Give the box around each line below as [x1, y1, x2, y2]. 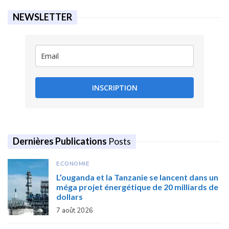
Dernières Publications [13, 135, 108, 147]
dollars [56, 192, 83, 202]
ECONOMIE [56, 159, 89, 168]
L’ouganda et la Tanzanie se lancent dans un [56, 172, 218, 182]
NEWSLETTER [13, 11, 72, 23]
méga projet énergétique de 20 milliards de [56, 182, 218, 192]
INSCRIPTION [91, 83, 138, 93]
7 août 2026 [56, 206, 93, 216]
